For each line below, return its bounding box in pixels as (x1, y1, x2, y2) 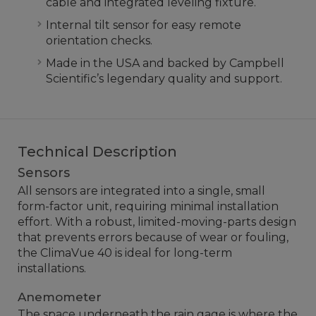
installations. (18, 262, 86, 275)
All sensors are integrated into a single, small (18, 184, 265, 197)
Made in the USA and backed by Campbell (46, 56, 284, 70)
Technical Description (18, 143, 177, 160)
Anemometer (18, 290, 102, 304)
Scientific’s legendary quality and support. (46, 72, 282, 85)
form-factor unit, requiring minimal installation (18, 200, 279, 213)
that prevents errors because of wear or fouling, (18, 231, 288, 244)
